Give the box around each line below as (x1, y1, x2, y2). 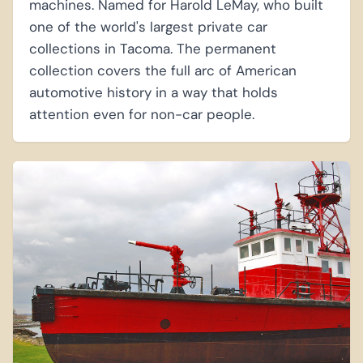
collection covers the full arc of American (29, 61, 297, 79)
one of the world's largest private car (29, 17, 267, 36)
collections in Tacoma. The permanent (29, 39, 276, 58)
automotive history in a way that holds (29, 83, 278, 101)
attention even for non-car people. (29, 105, 254, 123)
